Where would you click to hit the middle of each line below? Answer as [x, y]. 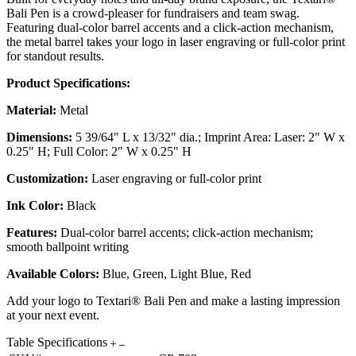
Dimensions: [39, 137]
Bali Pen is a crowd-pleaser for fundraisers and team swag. [153, 14]
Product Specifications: [68, 83]
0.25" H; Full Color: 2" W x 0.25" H [99, 152]
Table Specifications [58, 342]
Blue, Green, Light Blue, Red [175, 274]
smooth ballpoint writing [68, 247]
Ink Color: [35, 206]
